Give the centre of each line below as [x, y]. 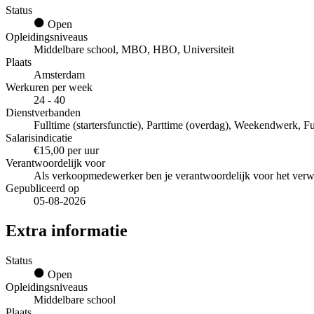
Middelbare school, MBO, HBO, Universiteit [134, 50]
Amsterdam [59, 75]
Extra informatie [67, 230]
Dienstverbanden [43, 113]
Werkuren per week [49, 88]
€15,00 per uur [66, 151]
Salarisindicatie [39, 138]
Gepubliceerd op [42, 189]
